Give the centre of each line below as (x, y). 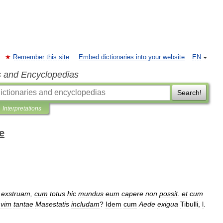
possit (168, 194)
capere (132, 194)
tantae (23, 204)
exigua (168, 204)
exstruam (16, 194)
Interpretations (22, 109)
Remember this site (41, 57)
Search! (189, 93)
